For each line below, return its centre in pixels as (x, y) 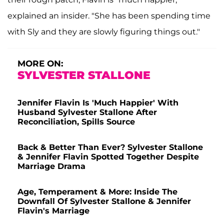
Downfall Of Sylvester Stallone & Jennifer (104, 201)
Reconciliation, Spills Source (76, 122)
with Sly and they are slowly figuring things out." (104, 32)
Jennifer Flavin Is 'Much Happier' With (98, 103)
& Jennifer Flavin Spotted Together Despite (108, 157)
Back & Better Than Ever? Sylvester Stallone (110, 147)
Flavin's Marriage (53, 211)
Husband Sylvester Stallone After (87, 112)
